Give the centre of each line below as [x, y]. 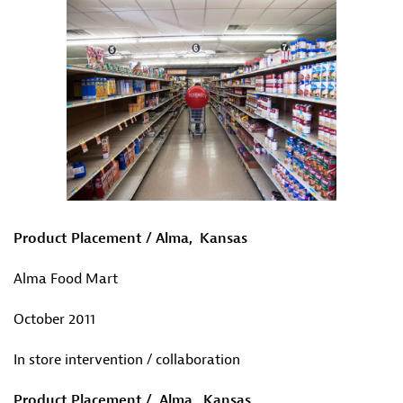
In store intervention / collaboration [127, 360]
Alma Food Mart [66, 279]
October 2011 [54, 319]
